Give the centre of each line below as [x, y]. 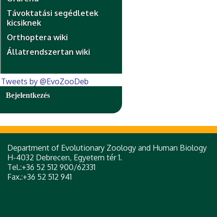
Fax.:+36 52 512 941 [39, 177]
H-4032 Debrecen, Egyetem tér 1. [65, 157]
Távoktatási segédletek [53, 13]
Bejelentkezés [28, 95]
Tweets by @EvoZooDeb [45, 81]
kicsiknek [24, 23]
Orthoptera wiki [37, 37]
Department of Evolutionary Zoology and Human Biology [107, 148]
